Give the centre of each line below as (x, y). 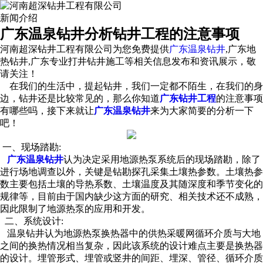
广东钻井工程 (188, 98)
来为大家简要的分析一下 (202, 111)
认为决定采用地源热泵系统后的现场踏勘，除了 (162, 159)
